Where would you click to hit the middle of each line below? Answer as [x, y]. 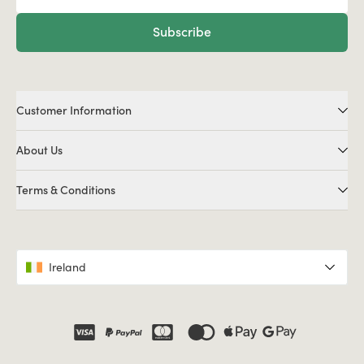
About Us [39, 150]
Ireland [67, 267]
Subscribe [182, 32]
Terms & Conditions [66, 190]
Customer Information [74, 110]
